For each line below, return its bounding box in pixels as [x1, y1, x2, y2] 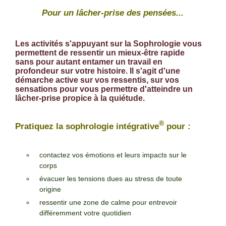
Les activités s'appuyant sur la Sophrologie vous [15, 39, 202, 48]
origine [39, 185, 61, 193]
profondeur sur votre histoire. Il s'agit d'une [15, 66, 180, 75]
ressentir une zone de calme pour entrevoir [39, 198, 177, 206]
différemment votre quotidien [39, 208, 131, 217]
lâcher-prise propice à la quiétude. [15, 93, 145, 102]
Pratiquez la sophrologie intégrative [15, 121, 159, 131]
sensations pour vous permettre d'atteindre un [15, 84, 193, 93]
